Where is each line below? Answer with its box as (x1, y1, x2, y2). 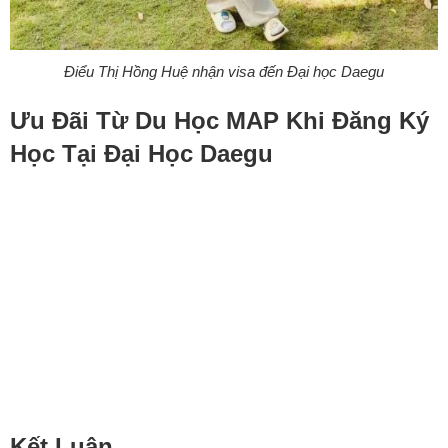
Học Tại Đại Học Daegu (10, 140, 273, 168)
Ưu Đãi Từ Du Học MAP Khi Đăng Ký (10, 107, 429, 135)
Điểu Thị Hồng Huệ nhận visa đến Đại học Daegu (64, 63, 384, 81)
